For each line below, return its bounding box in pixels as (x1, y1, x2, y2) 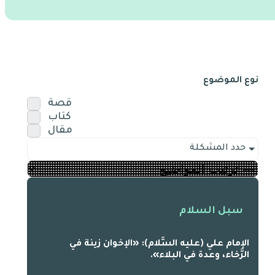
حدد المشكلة (189, 144, 246, 154)
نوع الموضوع (203, 76, 258, 87)
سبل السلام (179, 205, 243, 217)
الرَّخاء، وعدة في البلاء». (150, 250, 249, 261)
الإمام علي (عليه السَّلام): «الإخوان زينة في (69, 239, 249, 249)
